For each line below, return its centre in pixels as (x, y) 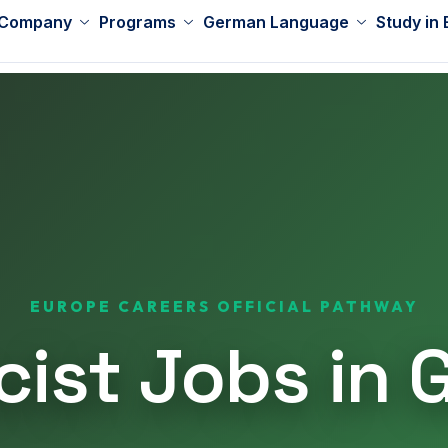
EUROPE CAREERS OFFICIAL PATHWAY (224, 307)
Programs (137, 22)
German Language (276, 22)
